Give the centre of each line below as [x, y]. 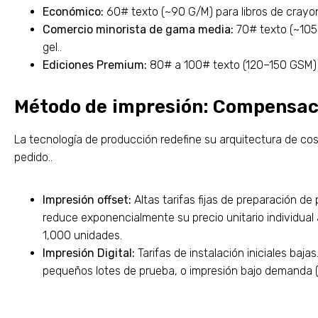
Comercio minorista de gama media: [138, 30]
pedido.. [33, 158]
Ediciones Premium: [95, 65]
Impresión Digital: [89, 253]
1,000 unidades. [82, 236]
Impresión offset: [87, 200]
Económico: [73, 12]
